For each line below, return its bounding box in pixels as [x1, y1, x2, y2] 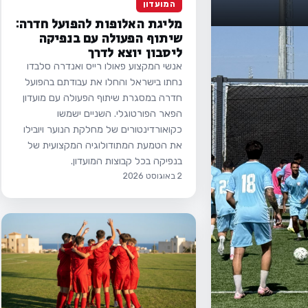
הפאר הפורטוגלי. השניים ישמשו [57, 107, 182, 120]
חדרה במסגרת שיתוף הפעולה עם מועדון [23, 91, 182, 104]
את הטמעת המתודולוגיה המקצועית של [27, 138, 182, 151]
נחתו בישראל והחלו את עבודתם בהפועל [25, 75, 182, 88]
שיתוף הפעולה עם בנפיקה [38, 27, 182, 46]
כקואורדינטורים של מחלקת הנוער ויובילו [23, 122, 182, 135]
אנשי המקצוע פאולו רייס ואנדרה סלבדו [27, 59, 182, 72]
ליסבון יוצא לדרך [87, 41, 182, 60]
